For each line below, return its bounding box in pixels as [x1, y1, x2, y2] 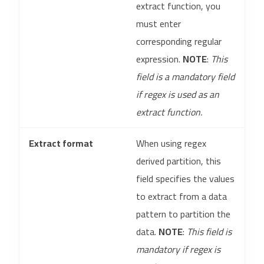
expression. [136, 50, 183, 68]
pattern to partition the [136, 205, 230, 223]
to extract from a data [136, 187, 227, 205]
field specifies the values [136, 170, 235, 187]
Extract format [29, 134, 93, 152]
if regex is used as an [136, 85, 219, 103]
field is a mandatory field [136, 68, 235, 85]
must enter [136, 15, 181, 32]
